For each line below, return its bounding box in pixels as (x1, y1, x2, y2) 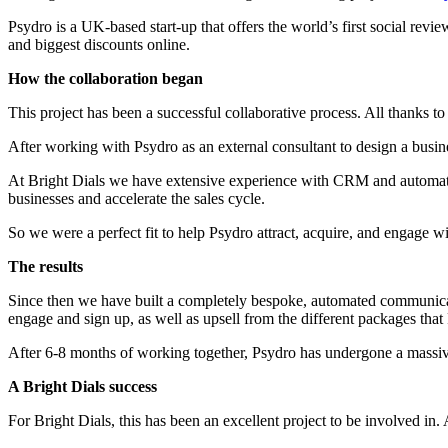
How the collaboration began (8, 70, 203, 88)
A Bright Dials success (8, 378, 157, 396)
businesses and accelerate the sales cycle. (8, 190, 265, 208)
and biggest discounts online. (8, 36, 190, 54)
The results (8, 258, 83, 276)
